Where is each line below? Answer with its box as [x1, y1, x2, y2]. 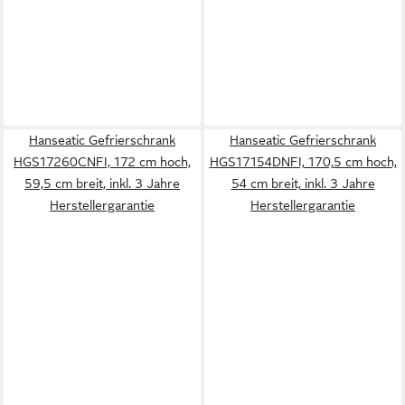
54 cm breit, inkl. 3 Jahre [231, 176, 375, 191]
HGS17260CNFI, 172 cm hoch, [14, 155, 191, 169]
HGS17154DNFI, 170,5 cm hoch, [209, 155, 397, 169]
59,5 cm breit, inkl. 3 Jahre [24, 176, 180, 191]
